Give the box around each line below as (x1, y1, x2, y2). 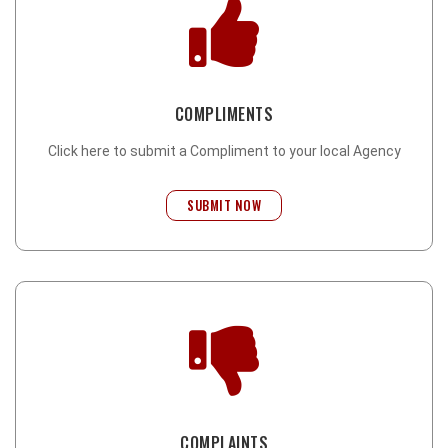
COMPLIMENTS (174, 102, 274, 126)
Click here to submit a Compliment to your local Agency (47, 143, 401, 159)
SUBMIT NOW (187, 195, 261, 215)
